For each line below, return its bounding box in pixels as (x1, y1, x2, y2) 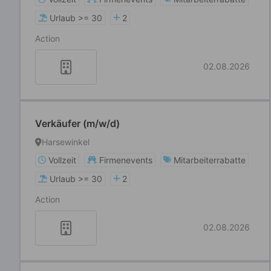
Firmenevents (99, 155, 152, 165)
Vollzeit (48, 155, 76, 165)
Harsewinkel (42, 137, 90, 147)
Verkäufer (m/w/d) (35, 117, 120, 129)
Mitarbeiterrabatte (174, 155, 246, 165)
